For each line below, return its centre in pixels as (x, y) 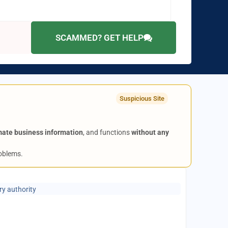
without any (150, 132)
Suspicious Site (142, 98)
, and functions (107, 132)
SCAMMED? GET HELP (99, 37)
